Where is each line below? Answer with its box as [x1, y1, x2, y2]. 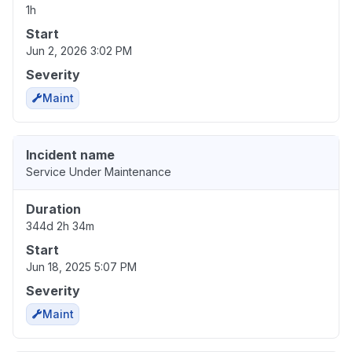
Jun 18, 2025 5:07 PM [26, 259, 137, 273]
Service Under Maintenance [26, 164, 171, 178]
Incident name [26, 146, 115, 163]
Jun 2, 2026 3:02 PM [26, 43, 132, 57]
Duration [26, 200, 81, 217]
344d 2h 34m [26, 218, 94, 233]
